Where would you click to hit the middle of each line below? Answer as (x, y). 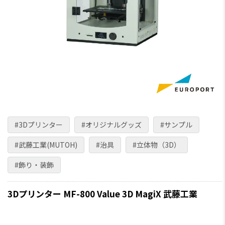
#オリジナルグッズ (111, 125)
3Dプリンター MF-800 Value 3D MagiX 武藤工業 (102, 194)
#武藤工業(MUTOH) (46, 145)
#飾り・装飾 (34, 165)
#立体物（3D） (157, 145)
